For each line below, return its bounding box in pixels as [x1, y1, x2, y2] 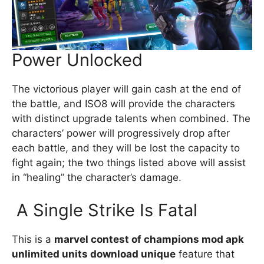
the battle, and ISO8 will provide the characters [12, 98, 235, 110]
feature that [176, 247, 235, 260]
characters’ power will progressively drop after [12, 127, 230, 139]
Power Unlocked [12, 49, 143, 70]
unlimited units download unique [12, 247, 176, 260]
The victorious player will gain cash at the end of [12, 83, 241, 95]
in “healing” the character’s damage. [12, 171, 181, 183]
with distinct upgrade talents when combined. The [12, 113, 250, 124]
